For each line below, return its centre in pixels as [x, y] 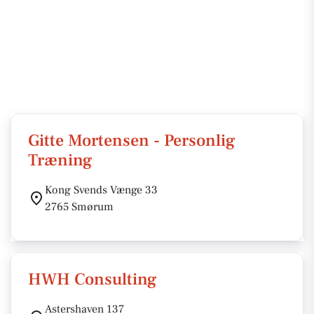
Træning [60, 160]
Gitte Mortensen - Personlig [132, 141]
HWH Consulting [93, 279]
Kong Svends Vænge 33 [101, 190]
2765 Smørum [79, 207]
